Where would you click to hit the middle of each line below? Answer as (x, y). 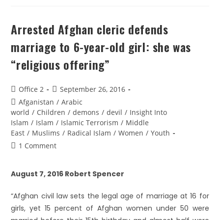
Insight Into (149, 112)
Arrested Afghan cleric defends (90, 29)
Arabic (72, 102)
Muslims (46, 133)
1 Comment (38, 146)
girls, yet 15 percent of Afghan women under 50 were (110, 208)
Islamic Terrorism (90, 123)
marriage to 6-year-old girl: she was (101, 47)
